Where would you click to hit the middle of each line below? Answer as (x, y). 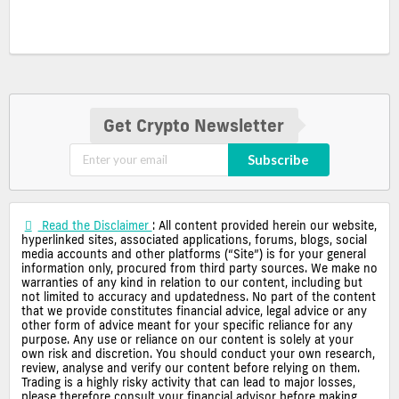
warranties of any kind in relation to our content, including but (192, 283)
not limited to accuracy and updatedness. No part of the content (199, 297)
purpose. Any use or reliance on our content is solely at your (187, 340)
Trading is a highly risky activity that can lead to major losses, (188, 383)
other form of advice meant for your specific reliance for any (187, 326)
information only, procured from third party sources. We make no (199, 269)
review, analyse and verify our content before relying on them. (191, 368)
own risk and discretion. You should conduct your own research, (198, 354)
